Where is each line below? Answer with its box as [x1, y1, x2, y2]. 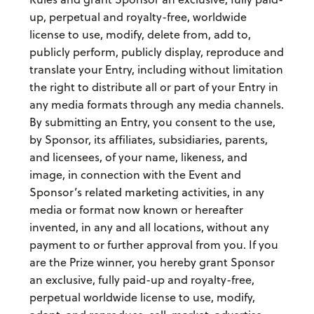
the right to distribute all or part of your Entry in [29, 79, 278, 95]
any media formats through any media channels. [29, 97, 284, 113]
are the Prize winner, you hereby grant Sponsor [29, 254, 275, 271]
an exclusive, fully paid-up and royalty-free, [29, 272, 254, 288]
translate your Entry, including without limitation [29, 62, 283, 78]
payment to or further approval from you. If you [29, 237, 278, 253]
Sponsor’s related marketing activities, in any [29, 184, 264, 200]
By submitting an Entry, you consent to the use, [29, 114, 275, 130]
